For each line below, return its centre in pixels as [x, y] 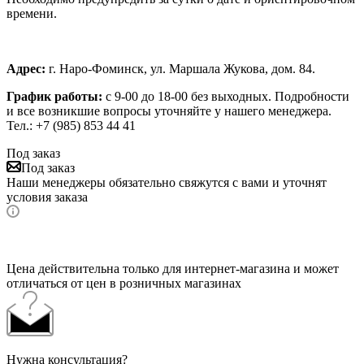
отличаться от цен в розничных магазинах [124, 283]
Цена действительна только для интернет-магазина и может [173, 268]
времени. [32, 13]
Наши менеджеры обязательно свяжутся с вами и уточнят [167, 182]
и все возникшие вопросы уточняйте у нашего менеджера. [169, 110]
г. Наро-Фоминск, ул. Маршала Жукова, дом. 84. [180, 68]
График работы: [54, 96]
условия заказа [47, 197]
